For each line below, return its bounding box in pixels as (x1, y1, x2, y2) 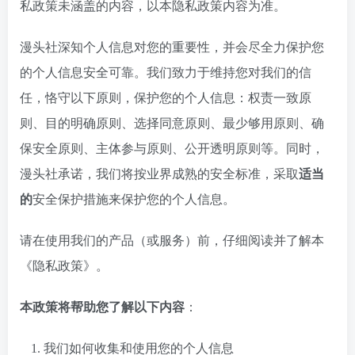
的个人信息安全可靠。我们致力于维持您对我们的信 (20, 66, 311, 79)
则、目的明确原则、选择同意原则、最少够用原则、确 (20, 116, 324, 130)
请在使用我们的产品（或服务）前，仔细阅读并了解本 (20, 234, 324, 247)
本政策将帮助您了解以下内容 (20, 300, 185, 314)
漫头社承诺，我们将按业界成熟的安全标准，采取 (20, 167, 299, 181)
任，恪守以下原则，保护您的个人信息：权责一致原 (20, 91, 311, 105)
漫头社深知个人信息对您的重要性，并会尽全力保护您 (20, 40, 324, 54)
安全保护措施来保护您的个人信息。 (32, 193, 235, 206)
